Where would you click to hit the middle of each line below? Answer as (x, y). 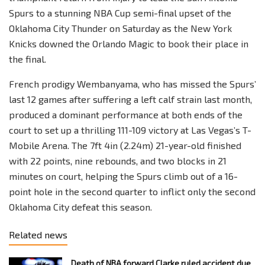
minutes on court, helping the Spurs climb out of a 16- (123, 176)
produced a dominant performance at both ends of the (126, 114)
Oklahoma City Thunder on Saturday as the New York (120, 28)
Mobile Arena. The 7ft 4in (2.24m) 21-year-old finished (125, 145)
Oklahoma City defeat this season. (80, 207)
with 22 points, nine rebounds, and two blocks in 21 (118, 161)
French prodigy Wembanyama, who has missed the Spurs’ (132, 84)
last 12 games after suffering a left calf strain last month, (130, 99)
